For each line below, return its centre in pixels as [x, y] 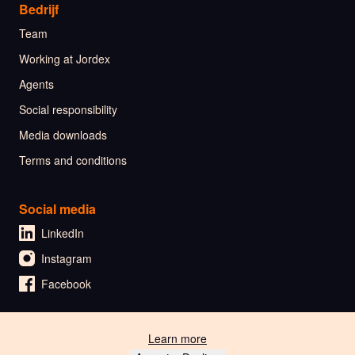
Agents [36, 84]
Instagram [67, 259]
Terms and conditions [73, 160]
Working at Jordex [65, 59]
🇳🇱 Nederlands [80, 340]
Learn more [177, 338]
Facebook [66, 284]
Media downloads [63, 135]
